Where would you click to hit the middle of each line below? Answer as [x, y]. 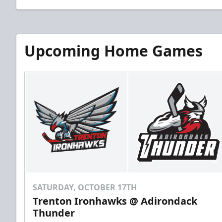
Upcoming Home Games [113, 51]
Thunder [54, 213]
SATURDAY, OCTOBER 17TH [85, 188]
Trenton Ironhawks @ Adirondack [115, 201]
